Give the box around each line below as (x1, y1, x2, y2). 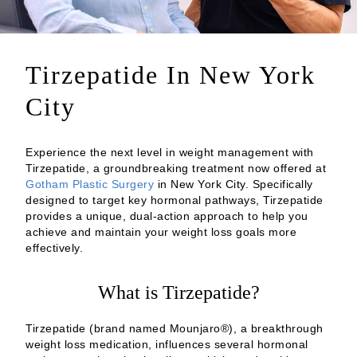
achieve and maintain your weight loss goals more (25, 226, 296, 239)
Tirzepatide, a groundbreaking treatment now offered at (25, 162, 326, 175)
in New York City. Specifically (154, 178, 313, 191)
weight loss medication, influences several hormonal (25, 337, 308, 351)
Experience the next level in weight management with (25, 146, 314, 159)
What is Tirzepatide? (97, 281, 260, 303)
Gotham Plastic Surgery (25, 178, 154, 191)
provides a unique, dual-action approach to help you (25, 210, 308, 223)
